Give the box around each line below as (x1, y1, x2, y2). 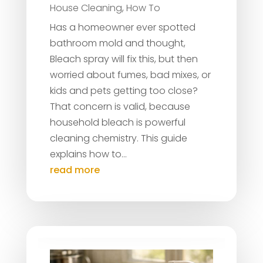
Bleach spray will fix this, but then (49, 52, 198, 66)
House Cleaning (49, 1, 122, 15)
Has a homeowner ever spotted (49, 21, 195, 35)
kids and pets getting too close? (49, 84, 198, 98)
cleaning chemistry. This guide (49, 131, 187, 146)
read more (49, 163, 100, 177)
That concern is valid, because (49, 100, 190, 114)
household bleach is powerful (49, 116, 186, 130)
